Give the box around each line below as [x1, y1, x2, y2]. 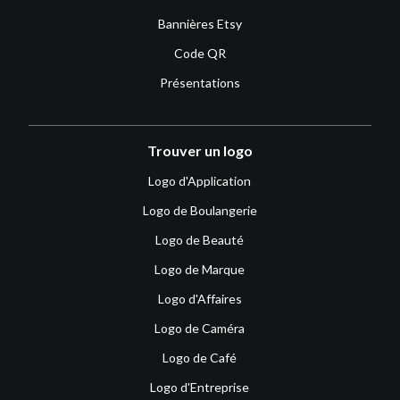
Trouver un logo [146, 141, 253, 159]
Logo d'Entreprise [150, 379, 250, 395]
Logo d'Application [148, 172, 252, 188]
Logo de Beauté [155, 231, 245, 247]
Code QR [173, 45, 226, 61]
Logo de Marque [154, 261, 246, 277]
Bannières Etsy [157, 15, 242, 31]
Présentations [159, 74, 240, 90]
